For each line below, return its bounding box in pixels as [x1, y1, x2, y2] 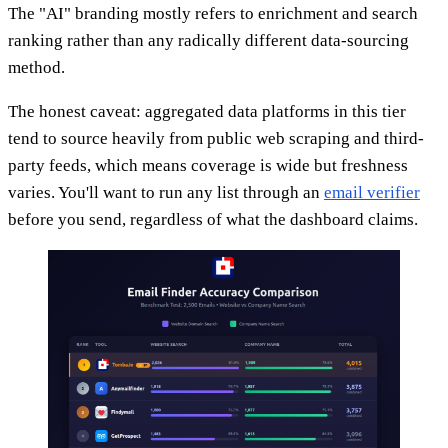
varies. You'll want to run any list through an [8, 182, 324, 202]
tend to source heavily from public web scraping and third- [8, 128, 424, 148]
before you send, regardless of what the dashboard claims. [8, 209, 418, 229]
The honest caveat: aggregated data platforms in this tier [8, 101, 406, 121]
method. [8, 57, 65, 77]
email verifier [324, 182, 420, 202]
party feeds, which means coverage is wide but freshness [8, 155, 408, 175]
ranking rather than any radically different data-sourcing [8, 30, 409, 50]
